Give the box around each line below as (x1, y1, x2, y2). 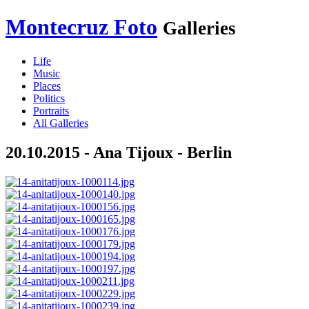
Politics (33, 92, 65, 104)
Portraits (33, 104, 69, 117)
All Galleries (33, 117, 88, 129)
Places (33, 79, 61, 92)
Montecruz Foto (6, 14, 157, 40)
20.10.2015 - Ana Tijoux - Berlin (6, 143, 232, 161)
